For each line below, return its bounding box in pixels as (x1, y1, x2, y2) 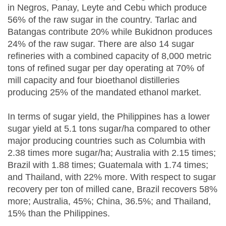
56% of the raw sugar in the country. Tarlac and (8, 15, 197, 25)
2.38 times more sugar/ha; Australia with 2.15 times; (8, 148, 216, 158)
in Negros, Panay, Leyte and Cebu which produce (8, 3, 207, 13)
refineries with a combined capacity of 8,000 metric (8, 51, 211, 62)
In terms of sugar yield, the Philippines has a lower (8, 111, 210, 122)
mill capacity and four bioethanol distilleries (8, 75, 180, 86)
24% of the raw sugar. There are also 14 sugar (8, 39, 194, 49)
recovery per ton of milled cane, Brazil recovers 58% (8, 184, 217, 195)
